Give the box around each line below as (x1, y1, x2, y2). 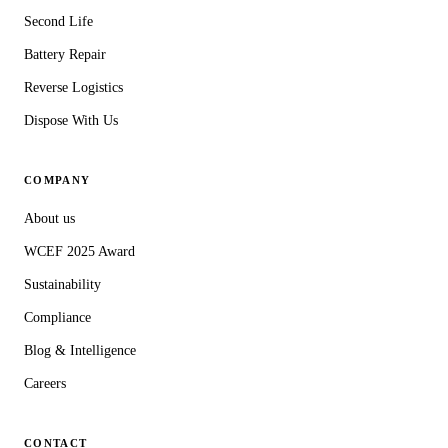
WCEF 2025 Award (24, 244, 135, 260)
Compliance (24, 310, 91, 326)
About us (24, 211, 75, 227)
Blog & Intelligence (24, 343, 136, 359)
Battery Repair (24, 47, 106, 63)
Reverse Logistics (24, 80, 123, 96)
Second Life (24, 14, 93, 30)
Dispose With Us (24, 113, 118, 129)
